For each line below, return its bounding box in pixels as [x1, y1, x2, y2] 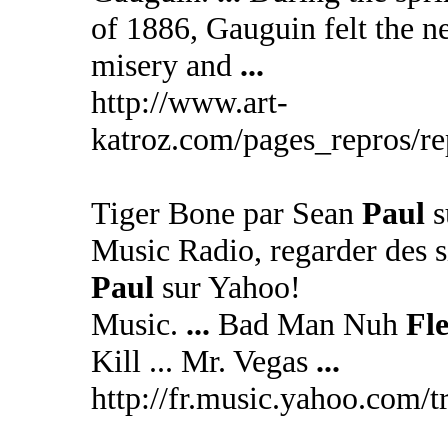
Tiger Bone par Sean [90, 195, 362, 231]
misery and [90, 47, 240, 83]
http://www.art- [90, 84, 288, 120]
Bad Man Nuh [209, 306, 406, 342]
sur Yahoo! [153, 269, 301, 305]
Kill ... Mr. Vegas [90, 343, 316, 379]
